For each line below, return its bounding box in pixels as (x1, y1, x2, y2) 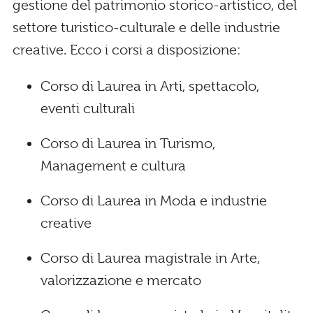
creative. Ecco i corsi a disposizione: (13, 41, 241, 58)
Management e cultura (41, 157, 186, 174)
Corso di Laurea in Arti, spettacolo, (41, 78, 259, 94)
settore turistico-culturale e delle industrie (13, 19, 280, 36)
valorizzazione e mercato (41, 272, 201, 289)
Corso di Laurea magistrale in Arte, (41, 249, 260, 266)
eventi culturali (41, 100, 135, 117)
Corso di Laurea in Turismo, (41, 135, 215, 152)
